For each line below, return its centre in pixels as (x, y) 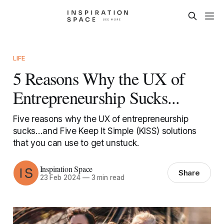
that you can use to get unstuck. (76, 142)
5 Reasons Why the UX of (99, 78)
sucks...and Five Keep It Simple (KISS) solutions (104, 130)
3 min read (107, 178)
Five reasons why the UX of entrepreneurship (100, 118)
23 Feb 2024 (60, 178)
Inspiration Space (66, 169)
